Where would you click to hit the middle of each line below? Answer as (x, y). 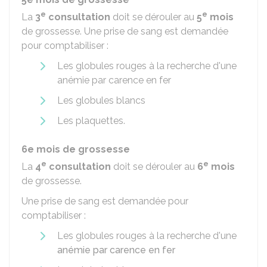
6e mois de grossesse (76, 149)
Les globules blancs (101, 100)
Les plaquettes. (91, 121)
